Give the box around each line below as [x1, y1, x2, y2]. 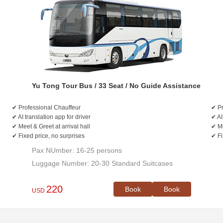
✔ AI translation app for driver [12, 113, 91, 120]
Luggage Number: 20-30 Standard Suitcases [32, 159, 173, 167]
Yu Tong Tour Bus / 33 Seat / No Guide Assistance [32, 82, 201, 90]
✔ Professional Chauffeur [12, 104, 81, 111]
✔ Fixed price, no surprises [12, 132, 85, 139]
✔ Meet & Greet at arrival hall [12, 123, 90, 130]
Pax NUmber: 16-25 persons [32, 146, 122, 154]
